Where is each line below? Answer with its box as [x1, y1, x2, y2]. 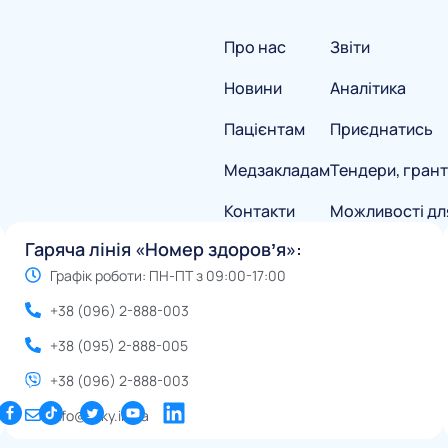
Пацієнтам [224, 117, 305, 140]
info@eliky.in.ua [50, 405, 149, 425]
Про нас [224, 35, 286, 58]
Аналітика [330, 76, 406, 99]
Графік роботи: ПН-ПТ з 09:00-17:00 [50, 265, 286, 285]
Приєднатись [330, 117, 433, 140]
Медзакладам [224, 158, 330, 181]
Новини [224, 76, 282, 99]
